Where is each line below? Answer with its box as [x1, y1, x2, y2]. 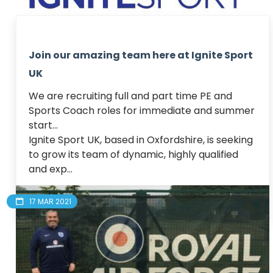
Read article [29, 187, 89, 202]
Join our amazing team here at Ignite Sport [29, 48, 253, 62]
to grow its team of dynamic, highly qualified [29, 147, 238, 161]
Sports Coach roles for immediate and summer [29, 103, 255, 118]
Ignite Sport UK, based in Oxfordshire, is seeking [29, 132, 253, 147]
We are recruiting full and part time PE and [29, 88, 232, 103]
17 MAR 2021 [29, 196, 71, 207]
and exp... [29, 161, 73, 176]
